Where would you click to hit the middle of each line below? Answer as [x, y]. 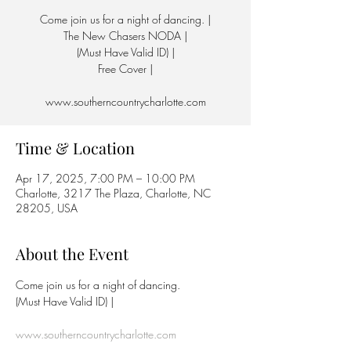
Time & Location [75, 148]
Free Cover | [125, 69]
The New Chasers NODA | [125, 36]
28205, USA [47, 208]
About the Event [72, 253]
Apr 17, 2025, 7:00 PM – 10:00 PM [105, 178]
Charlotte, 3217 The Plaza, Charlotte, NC [113, 193]
